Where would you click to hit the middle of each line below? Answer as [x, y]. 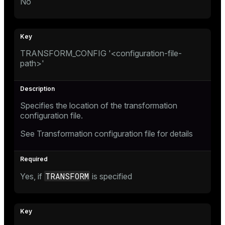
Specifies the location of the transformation [99, 105]
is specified [111, 176]
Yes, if [32, 176]
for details [174, 133]
